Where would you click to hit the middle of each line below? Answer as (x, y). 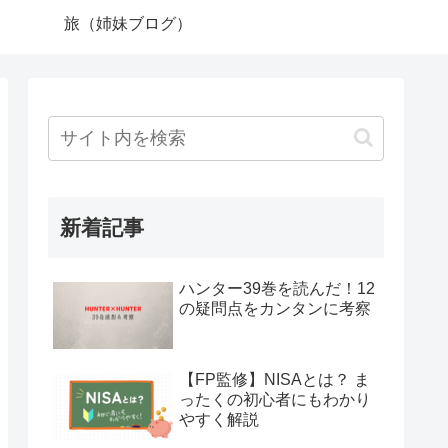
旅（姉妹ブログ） (128, 23)
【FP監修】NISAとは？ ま (274, 379)
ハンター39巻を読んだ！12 (277, 288)
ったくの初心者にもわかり (275, 399)
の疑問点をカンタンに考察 (275, 308)
